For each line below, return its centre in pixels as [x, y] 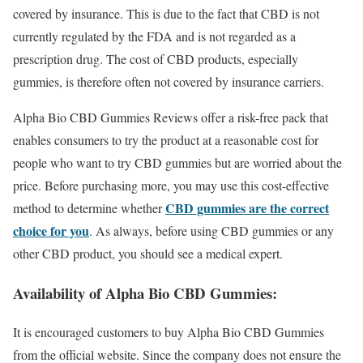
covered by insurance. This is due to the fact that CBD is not [166, 13]
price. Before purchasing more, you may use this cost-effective [171, 185]
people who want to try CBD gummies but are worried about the [177, 162]
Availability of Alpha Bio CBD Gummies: [145, 293]
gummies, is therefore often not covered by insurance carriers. [169, 81]
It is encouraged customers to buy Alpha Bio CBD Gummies [169, 332]
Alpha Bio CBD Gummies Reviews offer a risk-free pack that [171, 117]
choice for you [51, 230]
